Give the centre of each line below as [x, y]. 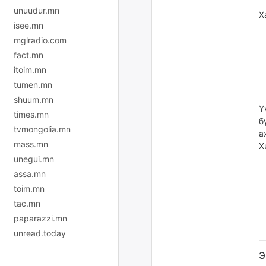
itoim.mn [30, 69]
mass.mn [31, 144]
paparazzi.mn [40, 218]
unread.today [40, 233]
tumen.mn [33, 84]
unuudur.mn [37, 10]
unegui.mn [34, 159]
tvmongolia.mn [42, 129]
